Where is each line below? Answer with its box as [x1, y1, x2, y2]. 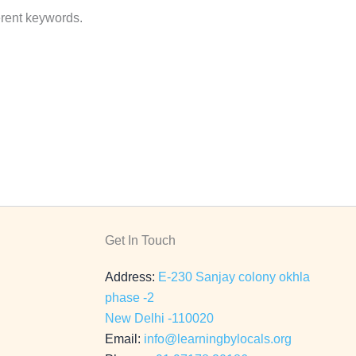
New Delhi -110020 [105, 311, 214, 325]
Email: [105, 332, 144, 346]
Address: [105, 270, 158, 284]
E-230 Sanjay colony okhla [158, 270, 310, 284]
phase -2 [105, 291, 154, 304]
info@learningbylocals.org [144, 332, 292, 346]
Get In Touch [105, 234, 176, 247]
